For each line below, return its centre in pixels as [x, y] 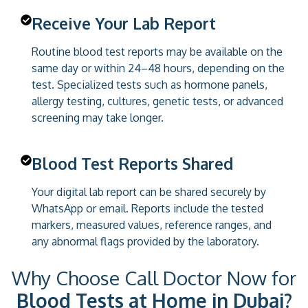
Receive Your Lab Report [124, 23]
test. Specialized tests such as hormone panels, [150, 84]
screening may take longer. [98, 117]
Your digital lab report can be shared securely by [149, 191]
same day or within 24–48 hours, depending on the [158, 68]
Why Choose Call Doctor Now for [154, 277]
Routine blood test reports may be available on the [157, 51]
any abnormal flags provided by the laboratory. [145, 241]
